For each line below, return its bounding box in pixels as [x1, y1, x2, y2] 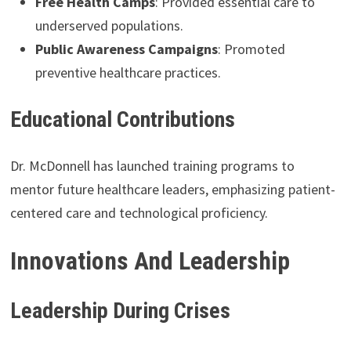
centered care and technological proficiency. [9, 203, 268, 222]
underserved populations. [34, 16, 183, 34]
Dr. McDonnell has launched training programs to [9, 156, 295, 175]
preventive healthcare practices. [34, 63, 221, 81]
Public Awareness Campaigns [34, 39, 218, 58]
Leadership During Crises [9, 297, 230, 324]
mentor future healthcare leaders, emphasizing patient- [9, 179, 335, 198]
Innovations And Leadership [9, 245, 290, 276]
